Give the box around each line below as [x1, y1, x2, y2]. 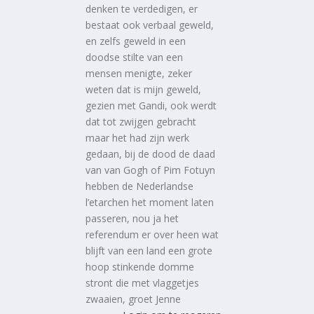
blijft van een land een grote [86, 243, 213, 257]
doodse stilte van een [86, 50, 184, 64]
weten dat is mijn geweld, [86, 82, 202, 96]
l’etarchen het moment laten [86, 195, 214, 209]
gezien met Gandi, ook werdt [86, 98, 217, 112]
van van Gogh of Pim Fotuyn [86, 163, 216, 177]
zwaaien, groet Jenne [86, 292, 182, 306]
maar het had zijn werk [86, 130, 190, 144]
